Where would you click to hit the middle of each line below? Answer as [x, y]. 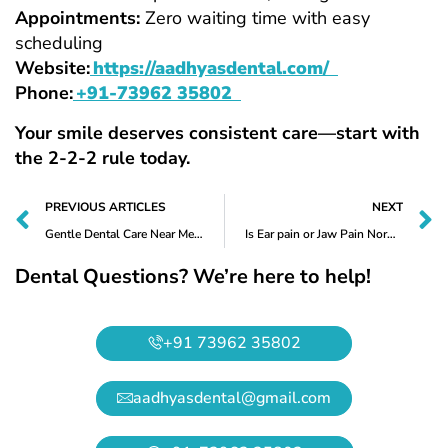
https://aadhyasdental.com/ [214, 67]
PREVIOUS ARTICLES [105, 206]
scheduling [59, 42]
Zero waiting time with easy [255, 17]
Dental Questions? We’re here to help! [193, 276]
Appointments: [77, 17]
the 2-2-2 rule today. [102, 157]
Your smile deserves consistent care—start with [217, 132]
